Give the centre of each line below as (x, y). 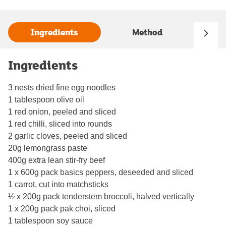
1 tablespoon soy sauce (50, 220)
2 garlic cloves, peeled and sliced (68, 136)
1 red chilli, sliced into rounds (60, 124)
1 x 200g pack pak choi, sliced (62, 208)
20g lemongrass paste (48, 148)
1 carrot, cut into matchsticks (58, 184)
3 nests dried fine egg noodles (62, 87)
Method (147, 32)
